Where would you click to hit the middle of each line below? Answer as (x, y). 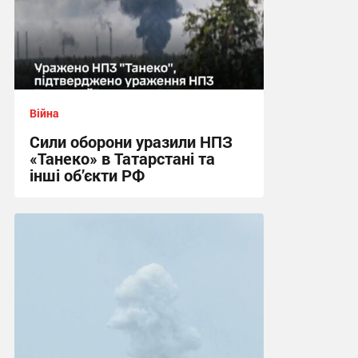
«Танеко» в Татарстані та (122, 159)
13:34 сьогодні (68, 233)
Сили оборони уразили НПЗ (131, 142)
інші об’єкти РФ (87, 175)
